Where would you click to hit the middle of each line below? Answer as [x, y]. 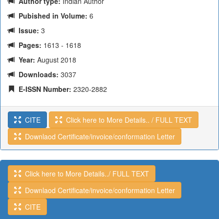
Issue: [27, 30]
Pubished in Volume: [51, 16]
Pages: [28, 45]
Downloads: [37, 74]
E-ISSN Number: [43, 89]
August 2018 [56, 60]
